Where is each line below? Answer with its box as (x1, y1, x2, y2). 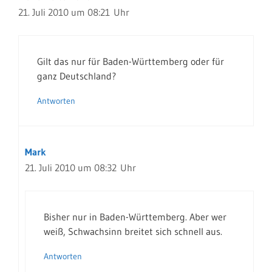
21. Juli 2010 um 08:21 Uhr (18, 6, 129, 18)
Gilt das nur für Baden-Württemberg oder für (37, 55, 224, 67)
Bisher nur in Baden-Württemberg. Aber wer (44, 211, 226, 223)
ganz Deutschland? (37, 70, 116, 82)
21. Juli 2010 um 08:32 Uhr (25, 161, 136, 174)
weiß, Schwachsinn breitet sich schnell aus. (44, 225, 222, 237)
